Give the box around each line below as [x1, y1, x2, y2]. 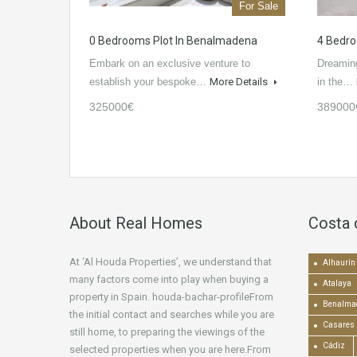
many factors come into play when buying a [69, 273, 269, 286]
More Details [210, 76, 270, 88]
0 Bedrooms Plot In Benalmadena [89, 34, 257, 48]
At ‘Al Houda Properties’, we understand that [69, 256, 272, 269]
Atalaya [323, 279, 351, 288]
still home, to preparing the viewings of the [69, 326, 265, 339]
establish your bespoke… [89, 76, 210, 88]
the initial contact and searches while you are [69, 308, 274, 321]
